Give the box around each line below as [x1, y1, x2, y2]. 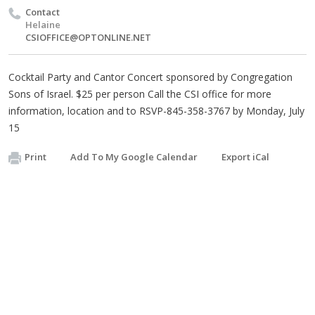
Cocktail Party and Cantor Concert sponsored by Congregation [8, 70, 292, 84]
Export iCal [221, 150, 269, 163]
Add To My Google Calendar [70, 150, 198, 163]
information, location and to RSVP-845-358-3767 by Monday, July [8, 104, 304, 117]
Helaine [25, 18, 60, 31]
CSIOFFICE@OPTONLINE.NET [25, 31, 151, 44]
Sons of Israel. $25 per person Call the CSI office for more [8, 87, 271, 101]
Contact [25, 6, 60, 18]
